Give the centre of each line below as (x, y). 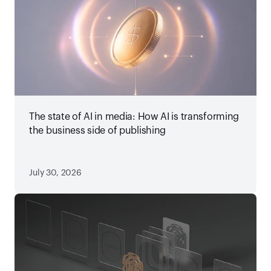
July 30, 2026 (55, 173)
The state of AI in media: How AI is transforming (134, 117)
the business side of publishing (98, 131)
